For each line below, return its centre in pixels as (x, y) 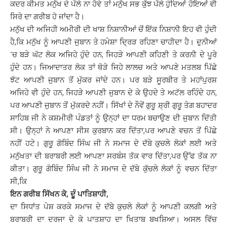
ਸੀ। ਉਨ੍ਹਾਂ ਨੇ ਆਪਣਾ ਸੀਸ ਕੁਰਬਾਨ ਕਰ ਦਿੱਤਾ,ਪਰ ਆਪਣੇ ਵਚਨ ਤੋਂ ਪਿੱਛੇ (113, 130)
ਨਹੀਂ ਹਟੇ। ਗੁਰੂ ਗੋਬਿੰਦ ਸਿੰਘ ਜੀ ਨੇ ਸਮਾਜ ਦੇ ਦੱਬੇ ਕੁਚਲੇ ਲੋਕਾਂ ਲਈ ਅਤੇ (113, 143)
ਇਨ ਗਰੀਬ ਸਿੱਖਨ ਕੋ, (40, 194)
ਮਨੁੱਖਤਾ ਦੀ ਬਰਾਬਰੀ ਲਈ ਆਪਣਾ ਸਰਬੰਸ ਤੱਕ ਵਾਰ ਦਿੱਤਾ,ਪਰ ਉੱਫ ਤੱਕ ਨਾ (113, 156)
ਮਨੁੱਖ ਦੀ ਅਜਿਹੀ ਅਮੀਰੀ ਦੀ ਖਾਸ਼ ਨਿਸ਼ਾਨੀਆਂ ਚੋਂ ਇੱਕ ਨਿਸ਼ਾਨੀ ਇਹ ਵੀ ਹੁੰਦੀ (113, 29)
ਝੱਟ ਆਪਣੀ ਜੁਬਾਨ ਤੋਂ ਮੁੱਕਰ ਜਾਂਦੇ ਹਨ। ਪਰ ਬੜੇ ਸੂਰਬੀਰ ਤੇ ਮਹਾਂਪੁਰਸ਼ (113, 80)
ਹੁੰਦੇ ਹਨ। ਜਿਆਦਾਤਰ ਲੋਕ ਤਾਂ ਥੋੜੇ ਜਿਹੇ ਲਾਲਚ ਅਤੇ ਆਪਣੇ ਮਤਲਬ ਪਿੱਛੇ (113, 67)
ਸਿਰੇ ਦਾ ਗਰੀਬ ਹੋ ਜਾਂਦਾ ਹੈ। (47, 16)
